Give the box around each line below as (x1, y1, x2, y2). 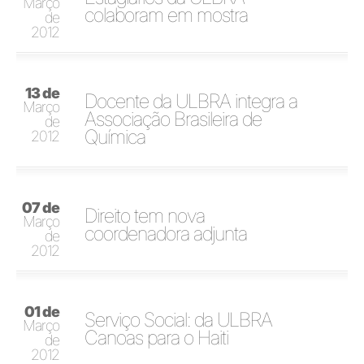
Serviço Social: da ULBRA (84, 307, 273, 331)
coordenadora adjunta (84, 221, 248, 245)
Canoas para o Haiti (84, 325, 229, 349)
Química (84, 124, 146, 149)
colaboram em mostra (84, 2, 249, 27)
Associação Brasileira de (84, 106, 262, 131)
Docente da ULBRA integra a (84, 89, 298, 113)
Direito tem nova (84, 203, 206, 227)
